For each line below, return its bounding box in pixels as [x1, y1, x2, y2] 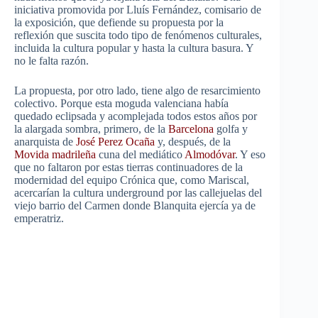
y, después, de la [155, 136, 231, 148]
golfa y [214, 123, 248, 136]
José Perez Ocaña [76, 136, 155, 148]
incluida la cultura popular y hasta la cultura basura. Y [14, 42, 253, 55]
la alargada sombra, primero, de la [14, 123, 168, 136]
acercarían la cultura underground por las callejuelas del [14, 187, 262, 199]
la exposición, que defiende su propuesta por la [14, 16, 224, 29]
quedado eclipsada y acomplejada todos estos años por [14, 110, 257, 123]
